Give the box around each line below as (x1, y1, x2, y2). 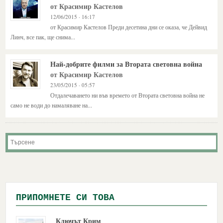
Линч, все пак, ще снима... (10, 33, 76, 41)
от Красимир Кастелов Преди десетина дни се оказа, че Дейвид (50, 23, 208, 31)
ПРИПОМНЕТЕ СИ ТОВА (16, 192, 115, 203)
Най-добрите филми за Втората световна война (50, 59, 203, 69)
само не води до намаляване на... (10, 101, 93, 109)
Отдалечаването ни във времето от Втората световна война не (50, 91, 205, 99)
